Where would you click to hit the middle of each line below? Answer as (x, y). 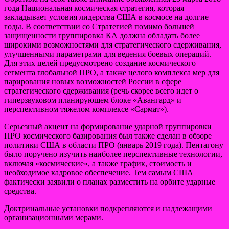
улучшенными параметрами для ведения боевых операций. (108, 54)
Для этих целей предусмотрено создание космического (100, 63)
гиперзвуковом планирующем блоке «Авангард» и (93, 100)
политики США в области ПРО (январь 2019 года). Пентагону (114, 145)
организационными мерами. (54, 217)
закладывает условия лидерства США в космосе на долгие (106, 17)
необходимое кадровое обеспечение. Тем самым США (99, 172)
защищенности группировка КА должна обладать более (102, 35)
